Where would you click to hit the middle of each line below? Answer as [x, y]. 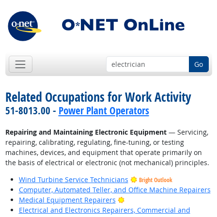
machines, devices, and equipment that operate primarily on [103, 153]
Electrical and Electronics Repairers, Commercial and [104, 210]
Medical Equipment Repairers [67, 200]
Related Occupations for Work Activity [98, 97]
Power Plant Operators [104, 111]
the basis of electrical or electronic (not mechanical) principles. [107, 163]
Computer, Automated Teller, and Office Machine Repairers [115, 190]
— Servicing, [187, 132]
